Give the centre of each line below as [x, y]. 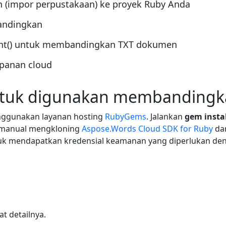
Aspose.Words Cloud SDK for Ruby [147, 129]
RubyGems [126, 117]
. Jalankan [165, 117]
